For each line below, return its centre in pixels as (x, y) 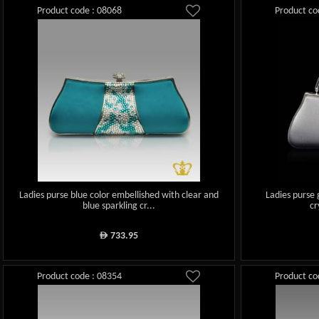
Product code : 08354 (80, 276)
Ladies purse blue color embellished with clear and (119, 195)
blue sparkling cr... (119, 206)
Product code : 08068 (80, 11)
